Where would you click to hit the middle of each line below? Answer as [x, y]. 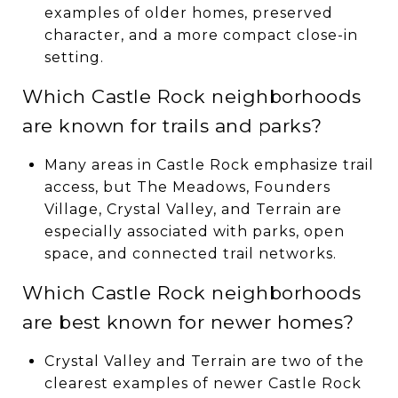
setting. [74, 57]
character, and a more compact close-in [201, 35]
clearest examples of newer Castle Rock [203, 383]
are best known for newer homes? [188, 322]
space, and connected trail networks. [190, 253]
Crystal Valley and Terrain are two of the [204, 361]
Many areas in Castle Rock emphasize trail [209, 164]
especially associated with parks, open [194, 231]
